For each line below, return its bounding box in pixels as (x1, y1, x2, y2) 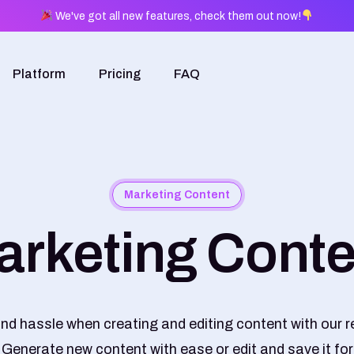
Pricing (98, 67, 141, 81)
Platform (12, 67, 66, 81)
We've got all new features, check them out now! (53, 9, 301, 22)
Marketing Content (124, 188, 230, 201)
